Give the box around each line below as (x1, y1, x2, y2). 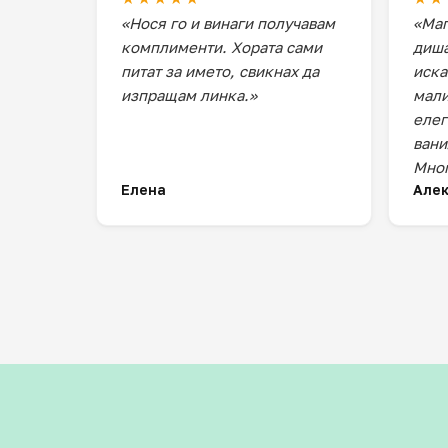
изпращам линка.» (121, 86, 257, 104)
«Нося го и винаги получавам (121, 14, 335, 32)
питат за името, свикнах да (121, 62, 319, 80)
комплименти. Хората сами (121, 38, 322, 56)
